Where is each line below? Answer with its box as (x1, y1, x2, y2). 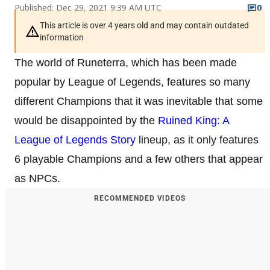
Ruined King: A (158, 114, 229, 127)
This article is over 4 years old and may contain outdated (40, 20, 249, 30)
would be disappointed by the (14, 114, 158, 127)
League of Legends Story (14, 133, 136, 146)
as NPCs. (14, 172, 60, 184)
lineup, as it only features (136, 133, 259, 146)
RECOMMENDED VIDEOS (94, 193, 186, 202)
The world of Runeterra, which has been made (14, 56, 237, 69)
